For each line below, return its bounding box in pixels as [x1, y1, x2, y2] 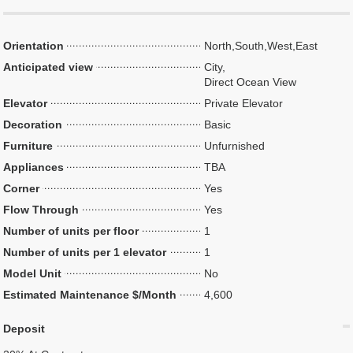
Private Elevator [204, 97, 284, 110]
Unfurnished [204, 139, 266, 152]
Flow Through [3, 203, 80, 216]
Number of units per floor [3, 225, 139, 237]
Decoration [3, 118, 63, 131]
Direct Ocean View [204, 76, 297, 88]
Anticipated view [3, 61, 94, 73]
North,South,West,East [204, 39, 318, 52]
